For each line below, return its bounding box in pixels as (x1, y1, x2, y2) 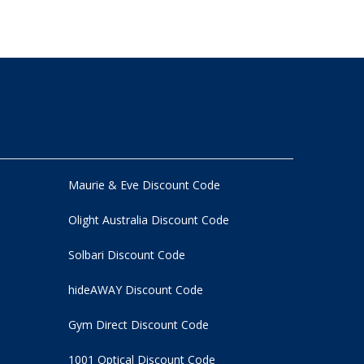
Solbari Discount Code (67, 247, 185, 262)
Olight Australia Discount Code (67, 212, 229, 227)
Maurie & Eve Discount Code (67, 177, 220, 193)
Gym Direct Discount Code (67, 317, 209, 332)
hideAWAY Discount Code (67, 282, 203, 297)
